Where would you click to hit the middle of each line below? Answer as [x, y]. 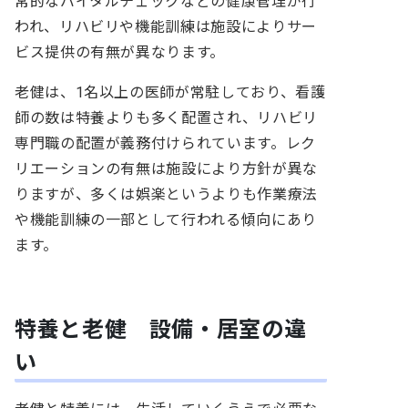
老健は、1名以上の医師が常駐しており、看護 [170, 92]
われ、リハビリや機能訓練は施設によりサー [166, 26]
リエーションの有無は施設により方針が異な [166, 168]
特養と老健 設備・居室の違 [161, 329]
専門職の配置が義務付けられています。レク [165, 143]
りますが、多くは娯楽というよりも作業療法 [166, 194]
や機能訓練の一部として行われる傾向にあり [166, 219]
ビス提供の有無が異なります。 [120, 52]
